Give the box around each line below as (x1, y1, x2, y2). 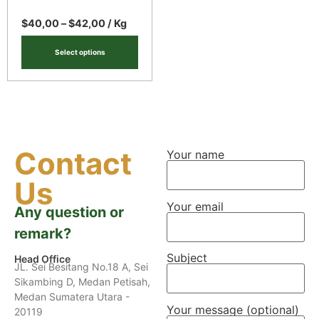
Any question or (14, 204, 124, 221)
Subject (167, 251, 207, 266)
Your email (167, 199, 224, 214)
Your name (167, 147, 224, 162)
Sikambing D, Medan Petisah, (14, 276, 150, 288)
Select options (54, 47, 105, 56)
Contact (14, 145, 132, 182)
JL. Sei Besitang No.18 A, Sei (14, 261, 148, 273)
